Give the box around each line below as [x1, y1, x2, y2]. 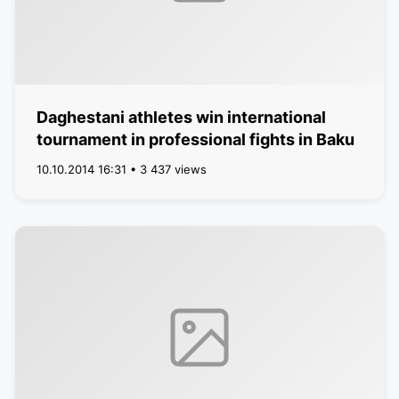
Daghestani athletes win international [36, 108, 326, 126]
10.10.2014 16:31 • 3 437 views [36, 162, 207, 176]
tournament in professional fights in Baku [36, 130, 354, 149]
